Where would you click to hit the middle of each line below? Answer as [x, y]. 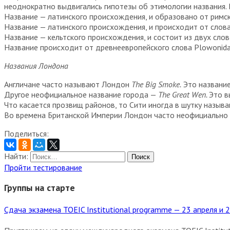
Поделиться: [26, 133]
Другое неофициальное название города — [81, 94]
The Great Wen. [184, 94]
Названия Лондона [36, 65]
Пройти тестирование [43, 167]
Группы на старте [40, 187]
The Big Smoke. [156, 84]
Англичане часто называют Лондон [68, 84]
